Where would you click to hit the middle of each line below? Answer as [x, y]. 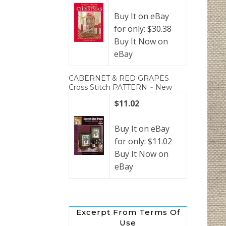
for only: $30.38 [143, 29]
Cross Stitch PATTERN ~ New [120, 88]
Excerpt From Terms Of [128, 212]
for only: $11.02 [143, 142]
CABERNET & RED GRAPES [119, 78]
